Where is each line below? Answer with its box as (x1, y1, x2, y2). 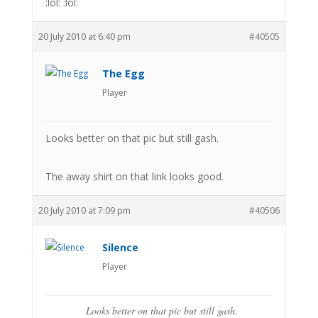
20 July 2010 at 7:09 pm (38, 204, 131, 216)
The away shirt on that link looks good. (45, 169, 224, 183)
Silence (102, 240, 138, 254)
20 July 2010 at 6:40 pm (38, 30, 131, 43)
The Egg (102, 66, 145, 80)
